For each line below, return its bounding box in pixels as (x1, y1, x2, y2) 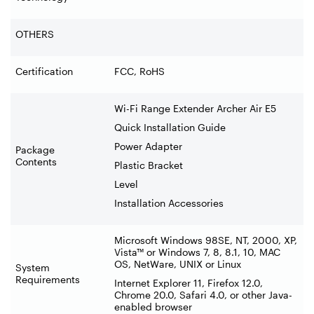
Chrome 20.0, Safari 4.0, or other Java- (114, 288, 292, 301)
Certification (15, 64, 73, 77)
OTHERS (15, 27, 54, 40)
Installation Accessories (114, 196, 224, 209)
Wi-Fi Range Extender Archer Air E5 (114, 102, 276, 114)
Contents (15, 155, 57, 168)
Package (15, 143, 55, 156)
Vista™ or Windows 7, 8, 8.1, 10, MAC (114, 245, 280, 258)
